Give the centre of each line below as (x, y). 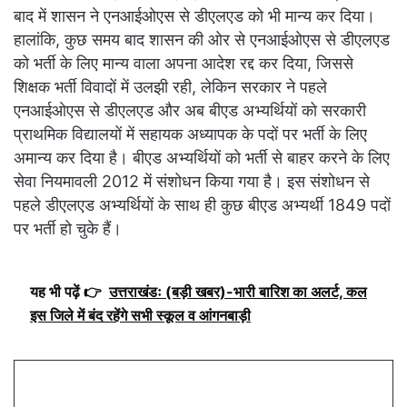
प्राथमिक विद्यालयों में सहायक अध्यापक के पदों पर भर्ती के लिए (190, 134)
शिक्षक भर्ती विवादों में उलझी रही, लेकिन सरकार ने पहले (170, 86)
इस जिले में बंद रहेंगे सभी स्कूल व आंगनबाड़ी (140, 315)
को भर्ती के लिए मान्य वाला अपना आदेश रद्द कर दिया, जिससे (184, 63)
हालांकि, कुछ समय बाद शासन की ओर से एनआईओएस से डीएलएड (202, 39)
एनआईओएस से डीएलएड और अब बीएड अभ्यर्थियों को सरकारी (190, 110)
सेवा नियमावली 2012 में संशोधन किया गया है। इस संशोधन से (192, 181)
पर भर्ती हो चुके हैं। (68, 228)
